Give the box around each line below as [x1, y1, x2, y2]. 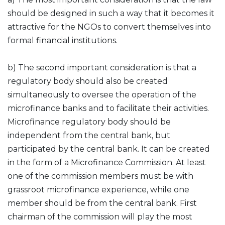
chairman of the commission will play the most [8, 212, 192, 221]
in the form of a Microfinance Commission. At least [8, 158, 206, 167]
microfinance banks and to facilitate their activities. [8, 103, 209, 113]
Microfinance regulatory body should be [8, 117, 171, 127]
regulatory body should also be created [8, 76, 168, 86]
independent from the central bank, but [8, 131, 170, 140]
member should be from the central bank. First [8, 198, 197, 208]
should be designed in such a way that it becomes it [8, 9, 214, 18]
